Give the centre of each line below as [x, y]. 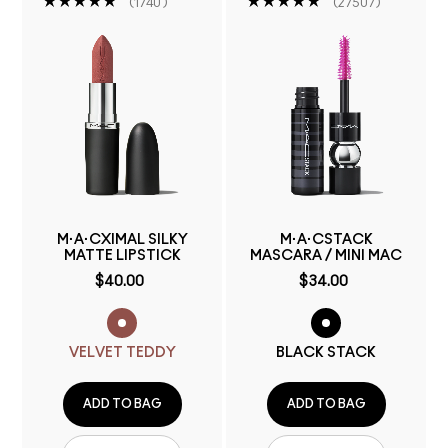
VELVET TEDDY [122, 352]
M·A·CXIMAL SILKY [122, 240]
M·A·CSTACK [326, 240]
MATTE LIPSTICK [122, 256]
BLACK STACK [326, 352]
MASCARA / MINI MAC [326, 256]
